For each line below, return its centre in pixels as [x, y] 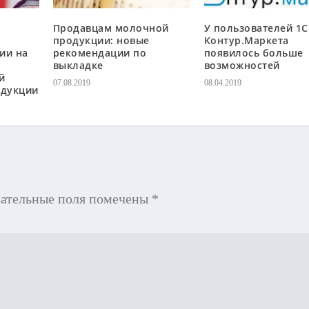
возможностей [242, 65]
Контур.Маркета [246, 40]
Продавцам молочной [111, 28]
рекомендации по [100, 52]
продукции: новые [101, 40]
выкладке [78, 65]
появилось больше [253, 52]
